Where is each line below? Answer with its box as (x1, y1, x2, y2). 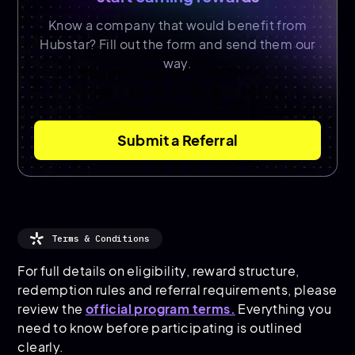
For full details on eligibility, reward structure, (17, 262, 300, 280)
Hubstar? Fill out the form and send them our (40, 36, 315, 53)
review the (17, 300, 86, 318)
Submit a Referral (116, 131, 239, 150)
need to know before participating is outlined (17, 319, 303, 337)
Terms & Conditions (52, 233, 150, 245)
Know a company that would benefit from (48, 17, 307, 34)
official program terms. (85, 300, 236, 318)
